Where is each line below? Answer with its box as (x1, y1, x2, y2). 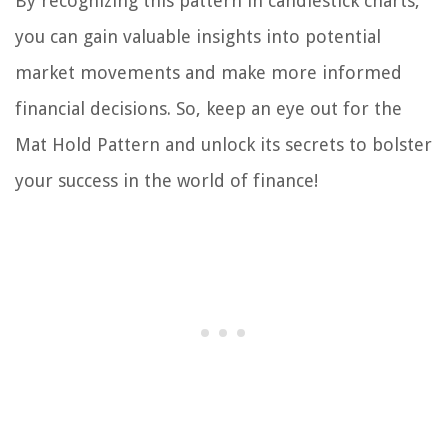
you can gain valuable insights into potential (15, 26, 381, 48)
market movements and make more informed (15, 62, 402, 84)
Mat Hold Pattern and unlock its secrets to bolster (15, 134, 432, 156)
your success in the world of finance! (15, 170, 318, 192)
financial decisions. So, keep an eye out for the (15, 98, 402, 120)
